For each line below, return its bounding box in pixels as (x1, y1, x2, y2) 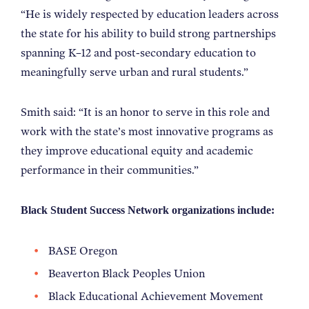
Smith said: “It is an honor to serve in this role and (21, 105, 270, 119)
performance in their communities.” (21, 163, 204, 177)
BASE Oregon (48, 243, 120, 257)
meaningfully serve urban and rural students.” (21, 65, 254, 79)
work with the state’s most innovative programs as (21, 124, 273, 138)
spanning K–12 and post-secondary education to (21, 46, 256, 59)
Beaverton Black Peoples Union (48, 266, 208, 280)
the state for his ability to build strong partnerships (21, 26, 276, 40)
